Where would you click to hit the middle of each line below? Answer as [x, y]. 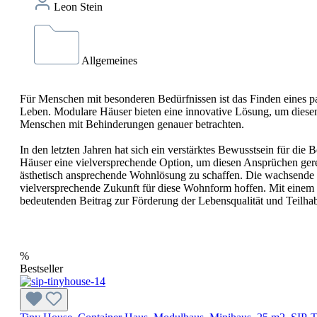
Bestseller [41, 268]
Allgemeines [109, 60]
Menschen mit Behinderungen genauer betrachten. [133, 124]
